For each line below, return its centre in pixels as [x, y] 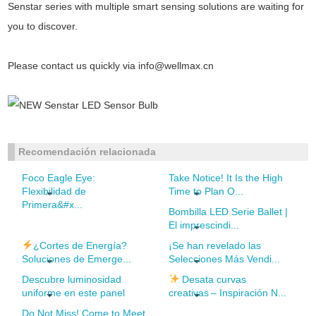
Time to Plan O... [206, 191]
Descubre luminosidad [71, 279]
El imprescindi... [204, 225]
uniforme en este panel [73, 293]
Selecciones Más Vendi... [225, 259]
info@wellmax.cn [176, 66]
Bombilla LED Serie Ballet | [229, 212]
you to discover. [43, 26]
